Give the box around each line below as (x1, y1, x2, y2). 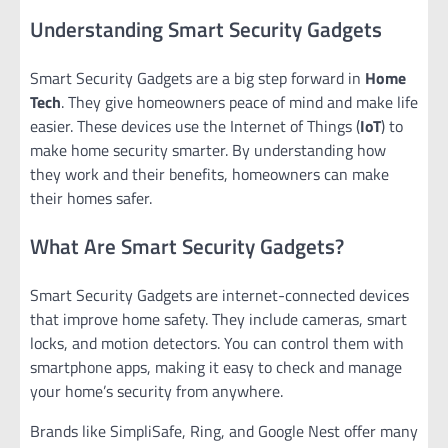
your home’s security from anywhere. (30, 378, 283, 403)
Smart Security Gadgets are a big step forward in (30, 66, 365, 91)
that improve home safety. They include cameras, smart (30, 306, 407, 331)
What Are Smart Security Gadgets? (30, 229, 344, 262)
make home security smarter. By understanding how (30, 138, 386, 163)
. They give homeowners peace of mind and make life (61, 90, 418, 115)
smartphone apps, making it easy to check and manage (30, 354, 402, 379)
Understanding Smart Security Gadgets (30, 13, 382, 46)
